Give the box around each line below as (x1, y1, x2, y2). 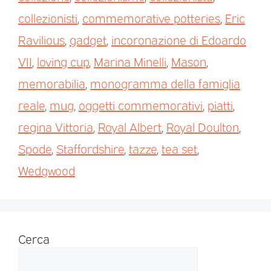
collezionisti (18, 10, 77, 26)
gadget (70, 31, 106, 48)
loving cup (37, 53, 89, 70)
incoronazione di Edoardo (111, 31, 246, 48)
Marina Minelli (94, 53, 166, 70)
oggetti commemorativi (79, 97, 203, 113)
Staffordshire (56, 140, 124, 157)
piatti (207, 97, 233, 113)
